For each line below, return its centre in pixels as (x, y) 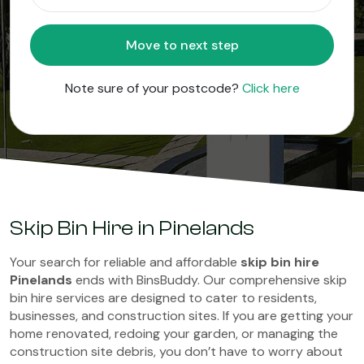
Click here (271, 88)
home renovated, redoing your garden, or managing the (174, 334)
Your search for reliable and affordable (125, 262)
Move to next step (225, 45)
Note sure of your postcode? (153, 88)
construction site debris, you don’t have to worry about (176, 351)
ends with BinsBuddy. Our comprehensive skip (210, 280)
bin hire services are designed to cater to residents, (163, 298)
